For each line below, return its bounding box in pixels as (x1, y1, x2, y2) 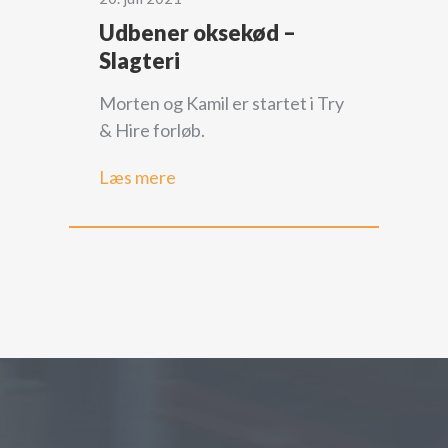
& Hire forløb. (98, 118, 205, 141)
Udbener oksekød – (98, 18, 296, 46)
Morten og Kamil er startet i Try (98, 91, 344, 114)
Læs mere (98, 165, 176, 188)
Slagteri (98, 46, 180, 74)
